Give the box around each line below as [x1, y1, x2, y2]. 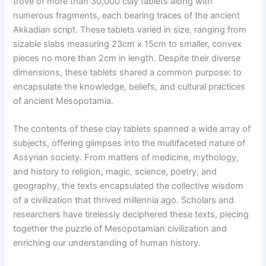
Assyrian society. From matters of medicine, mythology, [13, 152, 239, 163]
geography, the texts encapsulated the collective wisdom [13, 180, 244, 192]
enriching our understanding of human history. [13, 237, 201, 249]
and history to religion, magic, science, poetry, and [13, 166, 217, 178]
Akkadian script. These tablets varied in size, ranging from [13, 24, 247, 36]
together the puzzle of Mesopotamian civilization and [13, 223, 227, 235]
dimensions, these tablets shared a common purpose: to [13, 67, 242, 78]
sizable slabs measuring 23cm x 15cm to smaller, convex [13, 39, 242, 50]
